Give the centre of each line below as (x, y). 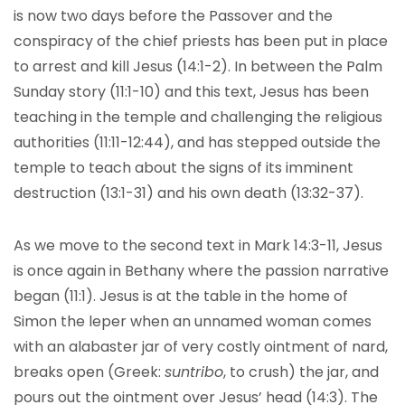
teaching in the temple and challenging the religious (198, 117)
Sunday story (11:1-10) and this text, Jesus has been (191, 92)
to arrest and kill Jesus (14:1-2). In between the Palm (198, 66)
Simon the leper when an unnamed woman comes (193, 321)
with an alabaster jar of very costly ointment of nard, (201, 347)
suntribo (194, 372)
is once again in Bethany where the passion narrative (201, 271)
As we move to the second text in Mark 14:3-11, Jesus (198, 245)
